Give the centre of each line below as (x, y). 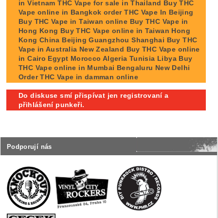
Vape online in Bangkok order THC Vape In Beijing (106, 12)
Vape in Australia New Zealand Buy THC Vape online (109, 49)
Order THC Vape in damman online (78, 77)
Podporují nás (29, 147)
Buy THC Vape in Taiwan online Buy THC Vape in (103, 21)
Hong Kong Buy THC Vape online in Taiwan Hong (104, 30)
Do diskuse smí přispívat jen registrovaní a (94, 95)
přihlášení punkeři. (52, 104)
